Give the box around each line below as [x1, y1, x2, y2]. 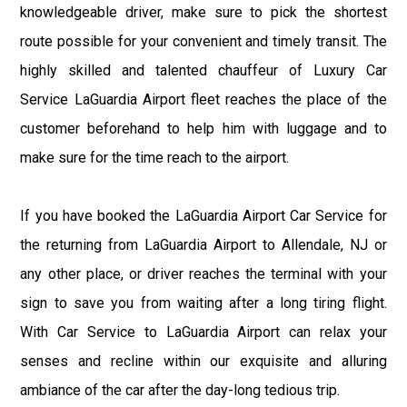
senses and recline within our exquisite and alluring [20, 352, 387, 370]
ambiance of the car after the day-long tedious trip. [20, 381, 341, 399]
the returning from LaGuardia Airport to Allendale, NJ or [20, 235, 387, 253]
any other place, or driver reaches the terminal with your [20, 264, 387, 283]
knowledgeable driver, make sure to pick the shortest [20, 3, 387, 21]
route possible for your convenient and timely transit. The [20, 32, 387, 50]
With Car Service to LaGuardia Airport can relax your [20, 323, 387, 341]
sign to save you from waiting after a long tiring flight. [20, 293, 387, 312]
